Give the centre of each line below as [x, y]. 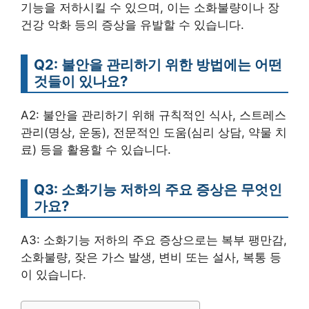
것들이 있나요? [81, 81]
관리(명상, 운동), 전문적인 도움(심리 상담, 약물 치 [154, 132]
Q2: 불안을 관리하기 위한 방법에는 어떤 [158, 64]
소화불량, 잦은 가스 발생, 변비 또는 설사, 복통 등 [151, 257]
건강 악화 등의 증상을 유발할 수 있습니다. [132, 24]
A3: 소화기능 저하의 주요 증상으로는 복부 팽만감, [154, 240]
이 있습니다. [53, 274]
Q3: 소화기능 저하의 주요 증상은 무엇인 [158, 189]
